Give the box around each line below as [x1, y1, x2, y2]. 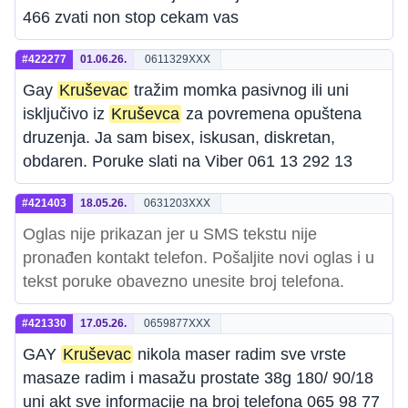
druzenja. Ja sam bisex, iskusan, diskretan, [23, 128, 335, 147]
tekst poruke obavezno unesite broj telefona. [23, 272, 344, 291]
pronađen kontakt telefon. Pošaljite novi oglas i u [23, 249, 374, 267]
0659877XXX [144, 317, 210, 330]
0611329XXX [144, 53, 210, 66]
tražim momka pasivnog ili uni [129, 81, 349, 99]
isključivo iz [23, 105, 109, 123]
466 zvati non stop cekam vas [23, 8, 239, 26]
